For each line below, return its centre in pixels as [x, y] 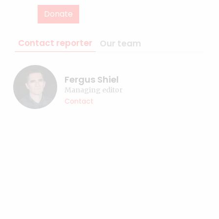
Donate [58, 14]
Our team [120, 44]
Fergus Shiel [92, 79]
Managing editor [94, 90]
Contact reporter [55, 43]
